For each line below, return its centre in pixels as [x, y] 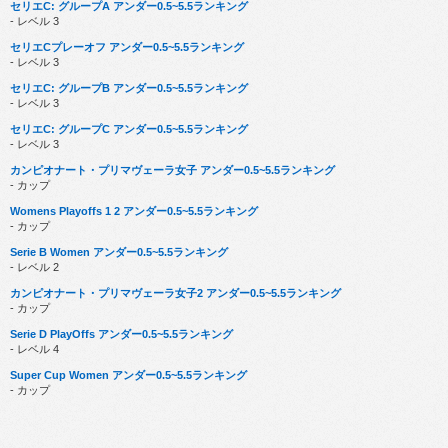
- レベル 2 [34, 266]
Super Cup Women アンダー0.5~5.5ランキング [128, 374]
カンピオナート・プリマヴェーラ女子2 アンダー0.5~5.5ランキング [175, 292]
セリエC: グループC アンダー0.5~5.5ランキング [129, 128]
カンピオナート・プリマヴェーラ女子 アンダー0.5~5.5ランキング [172, 169]
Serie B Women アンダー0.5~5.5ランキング [119, 251]
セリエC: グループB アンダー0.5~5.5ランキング [129, 87]
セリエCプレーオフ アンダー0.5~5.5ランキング [127, 46]
